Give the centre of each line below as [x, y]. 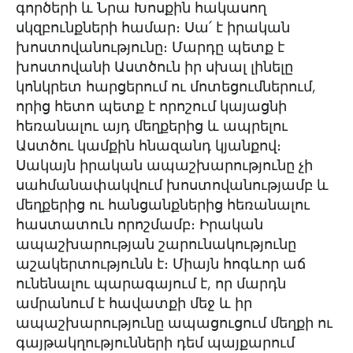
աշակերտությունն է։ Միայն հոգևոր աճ [161, 264]
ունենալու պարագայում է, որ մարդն [151, 284]
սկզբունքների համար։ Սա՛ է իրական [153, 28]
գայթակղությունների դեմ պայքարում [155, 343]
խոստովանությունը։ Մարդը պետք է [150, 47]
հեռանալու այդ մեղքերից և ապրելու [152, 126]
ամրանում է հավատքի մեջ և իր [134, 303]
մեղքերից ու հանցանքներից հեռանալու [163, 205]
